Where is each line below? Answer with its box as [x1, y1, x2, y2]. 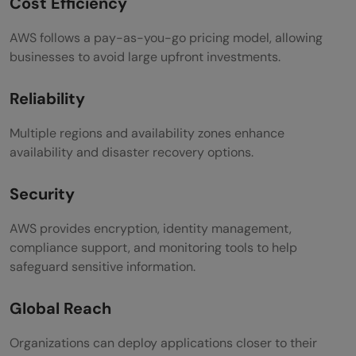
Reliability [10, 87, 85, 109]
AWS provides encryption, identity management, [10, 219, 292, 237]
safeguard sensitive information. [10, 257, 195, 275]
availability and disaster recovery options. [10, 143, 253, 161]
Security [10, 183, 75, 204]
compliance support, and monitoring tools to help [10, 238, 297, 256]
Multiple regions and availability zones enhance [10, 124, 284, 141]
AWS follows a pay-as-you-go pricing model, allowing [10, 29, 323, 46]
